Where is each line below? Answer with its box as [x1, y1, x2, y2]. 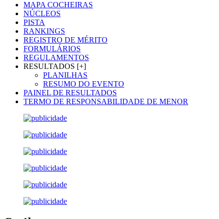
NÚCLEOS [23, 9, 61, 18]
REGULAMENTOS [23, 53, 89, 62]
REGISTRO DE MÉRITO [23, 36, 108, 44]
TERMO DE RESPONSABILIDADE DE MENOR [23, 97, 188, 106]
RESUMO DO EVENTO [43, 80, 124, 88]
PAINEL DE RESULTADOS [23, 88, 117, 97]
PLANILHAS [43, 71, 88, 80]
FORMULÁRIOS [23, 44, 81, 53]
